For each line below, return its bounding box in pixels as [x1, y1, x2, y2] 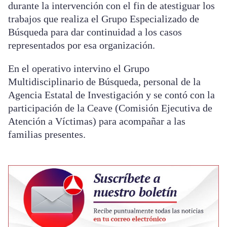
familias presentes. [8, 129, 86, 140]
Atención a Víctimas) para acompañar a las [8, 116, 185, 127]
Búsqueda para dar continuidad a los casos [8, 26, 182, 38]
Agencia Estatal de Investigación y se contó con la [8, 89, 215, 101]
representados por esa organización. [8, 40, 155, 51]
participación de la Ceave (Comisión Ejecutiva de [8, 102, 212, 114]
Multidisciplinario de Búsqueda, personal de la [8, 76, 201, 88]
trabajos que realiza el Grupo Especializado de [8, 13, 199, 25]
